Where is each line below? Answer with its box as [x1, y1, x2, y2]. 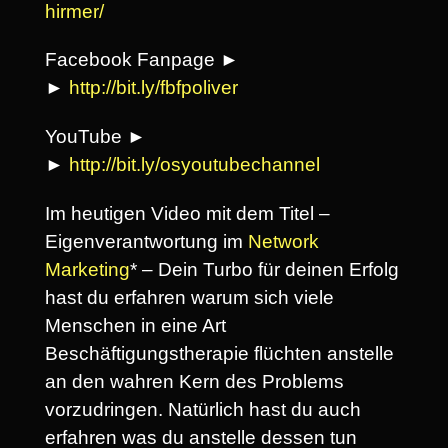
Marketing [45, 259, 130, 281]
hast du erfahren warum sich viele [45, 287, 334, 309]
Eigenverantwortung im [45, 231, 248, 253]
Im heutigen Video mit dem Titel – [45, 203, 330, 225]
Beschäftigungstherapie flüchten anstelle [45, 343, 394, 365]
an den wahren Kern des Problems [45, 371, 344, 393]
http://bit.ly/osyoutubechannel [69, 154, 320, 176]
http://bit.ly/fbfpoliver [69, 77, 238, 99]
